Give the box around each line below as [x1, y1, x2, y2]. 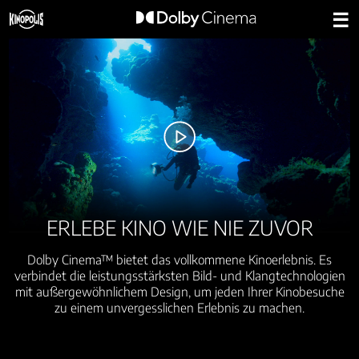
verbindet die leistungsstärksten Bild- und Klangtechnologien [14, 268, 345, 284]
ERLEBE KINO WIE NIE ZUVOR [46, 215, 313, 241]
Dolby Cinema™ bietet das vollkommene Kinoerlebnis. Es [27, 252, 332, 268]
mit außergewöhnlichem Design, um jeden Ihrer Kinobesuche [14, 284, 345, 300]
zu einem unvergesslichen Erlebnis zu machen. [54, 300, 305, 316]
